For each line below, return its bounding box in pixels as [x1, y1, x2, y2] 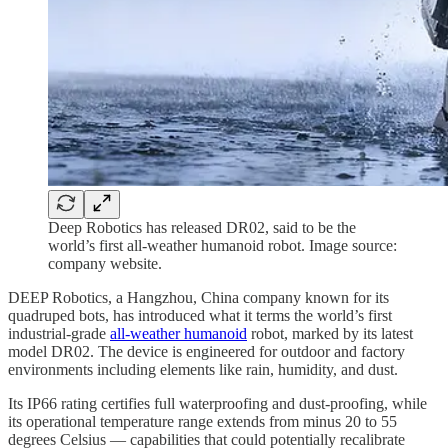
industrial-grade [8, 324, 110, 342]
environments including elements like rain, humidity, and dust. [8, 360, 398, 378]
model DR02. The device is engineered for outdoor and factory [8, 342, 405, 360]
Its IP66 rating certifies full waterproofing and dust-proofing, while [8, 394, 427, 412]
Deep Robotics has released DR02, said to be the [48, 218, 356, 236]
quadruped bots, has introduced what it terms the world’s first [8, 306, 392, 324]
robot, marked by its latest [247, 324, 413, 342]
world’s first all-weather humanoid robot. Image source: [48, 236, 397, 254]
